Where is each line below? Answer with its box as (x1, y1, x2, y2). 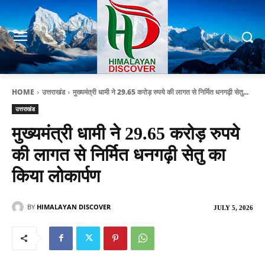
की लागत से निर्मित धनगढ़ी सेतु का (12, 145, 225, 165)
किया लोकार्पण (12, 166, 100, 186)
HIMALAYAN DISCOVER (37, 202, 111, 212)
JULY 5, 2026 (214, 204, 253, 212)
